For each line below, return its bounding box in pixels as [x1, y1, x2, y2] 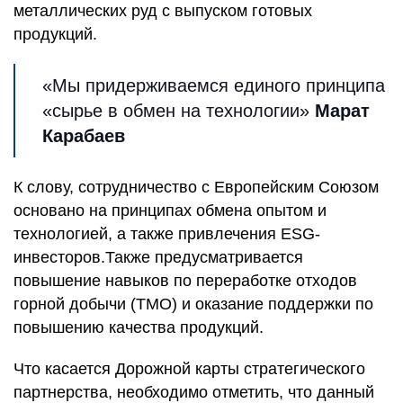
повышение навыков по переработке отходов [13, 272, 357, 290]
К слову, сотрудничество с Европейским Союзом [13, 178, 379, 196]
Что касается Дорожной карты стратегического [13, 360, 365, 378]
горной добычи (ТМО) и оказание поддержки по [13, 295, 373, 313]
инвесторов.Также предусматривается [13, 248, 303, 266]
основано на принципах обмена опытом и [13, 201, 327, 219]
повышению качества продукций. [13, 318, 264, 336]
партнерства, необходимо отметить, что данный [13, 383, 374, 401]
